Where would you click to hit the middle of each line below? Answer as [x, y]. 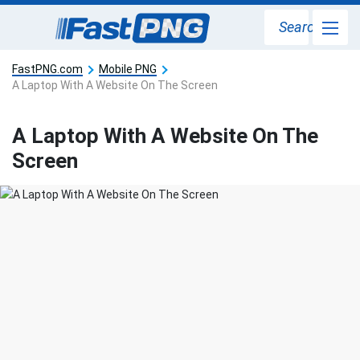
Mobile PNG [128, 69]
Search [301, 27]
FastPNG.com [47, 69]
